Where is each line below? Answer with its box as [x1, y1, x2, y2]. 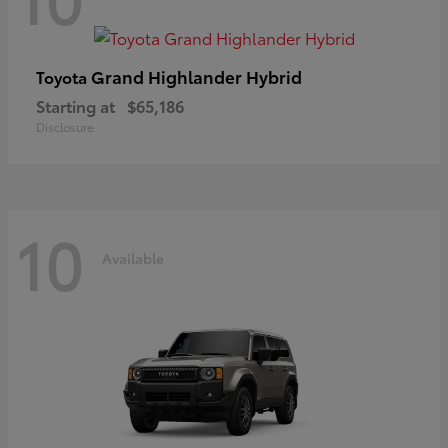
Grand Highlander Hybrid [91, 63, 302, 88]
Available [102, 248, 164, 269]
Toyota [36, 64, 91, 88]
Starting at [36, 93, 115, 117]
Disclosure [36, 117, 94, 135]
